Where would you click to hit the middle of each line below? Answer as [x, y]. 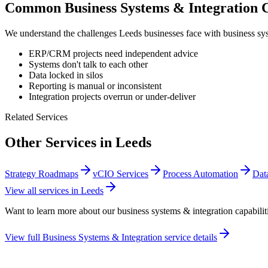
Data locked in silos [66, 75]
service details [190, 237]
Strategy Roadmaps [42, 174]
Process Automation [200, 174]
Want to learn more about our [61, 211]
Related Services [36, 117]
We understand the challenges [62, 33]
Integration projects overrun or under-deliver [112, 97]
